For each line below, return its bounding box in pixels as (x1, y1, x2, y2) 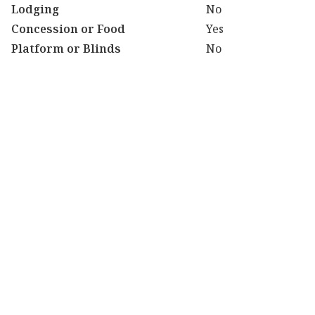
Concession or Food (11, 21, 125, 37)
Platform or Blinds (11, 41, 121, 56)
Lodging (11, 1, 59, 17)
